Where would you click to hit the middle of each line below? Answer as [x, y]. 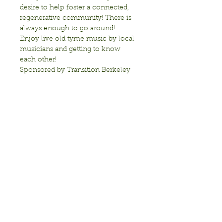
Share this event [57, 152]
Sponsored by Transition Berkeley [75, 70]
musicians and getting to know [71, 50]
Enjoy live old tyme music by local [78, 39]
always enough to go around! [67, 29]
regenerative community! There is [77, 18]
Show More [39, 97]
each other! [38, 60]
